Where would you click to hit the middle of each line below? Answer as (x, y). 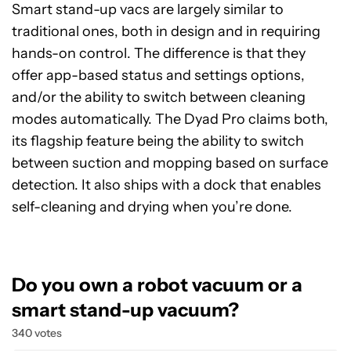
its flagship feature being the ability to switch (158, 141)
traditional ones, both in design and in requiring (166, 31)
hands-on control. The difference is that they (159, 53)
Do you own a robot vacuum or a (157, 285)
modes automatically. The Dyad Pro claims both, (170, 119)
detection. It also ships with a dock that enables (166, 185)
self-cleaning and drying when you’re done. (152, 207)
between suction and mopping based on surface (170, 163)
